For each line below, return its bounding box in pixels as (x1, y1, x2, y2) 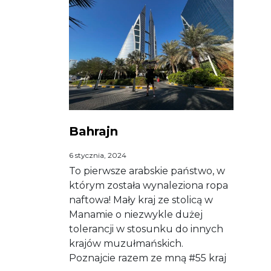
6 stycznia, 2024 (69, 150, 126, 160)
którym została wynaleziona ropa (69, 179, 228, 191)
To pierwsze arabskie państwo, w (69, 165, 225, 177)
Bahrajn (69, 123, 118, 139)
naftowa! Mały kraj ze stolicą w (69, 194, 213, 206)
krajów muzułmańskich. (69, 237, 186, 249)
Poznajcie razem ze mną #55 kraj (69, 252, 226, 264)
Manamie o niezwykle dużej (69, 208, 203, 220)
